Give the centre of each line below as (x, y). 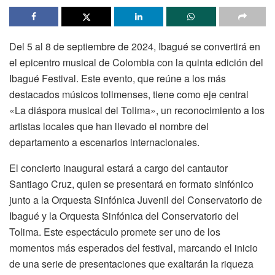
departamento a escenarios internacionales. (104, 142)
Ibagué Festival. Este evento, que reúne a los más (118, 79)
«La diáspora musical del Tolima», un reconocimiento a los (137, 110)
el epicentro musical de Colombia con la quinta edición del (136, 63)
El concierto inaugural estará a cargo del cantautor (118, 168)
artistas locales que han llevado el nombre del (109, 126)
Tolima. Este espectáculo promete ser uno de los (115, 232)
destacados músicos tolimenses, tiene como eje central (129, 95)
